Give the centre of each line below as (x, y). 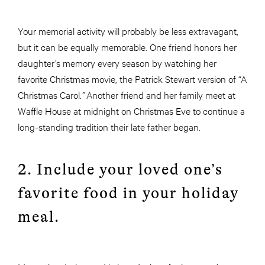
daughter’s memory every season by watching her (117, 62)
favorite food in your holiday (128, 193)
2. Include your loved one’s (120, 169)
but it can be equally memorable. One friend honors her (127, 46)
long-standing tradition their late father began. (109, 126)
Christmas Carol (49, 94)
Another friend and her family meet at (161, 94)
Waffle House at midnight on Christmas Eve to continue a (131, 110)
